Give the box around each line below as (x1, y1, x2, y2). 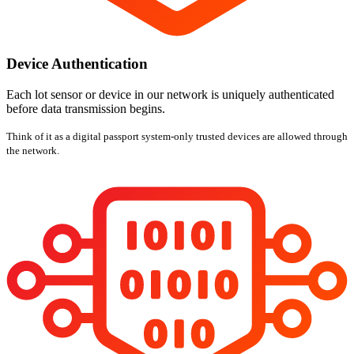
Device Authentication (6, 55, 148, 73)
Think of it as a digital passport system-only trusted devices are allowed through (6, 130, 348, 143)
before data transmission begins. (6, 102, 165, 116)
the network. (6, 145, 59, 157)
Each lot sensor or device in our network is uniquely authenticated (6, 88, 334, 102)
